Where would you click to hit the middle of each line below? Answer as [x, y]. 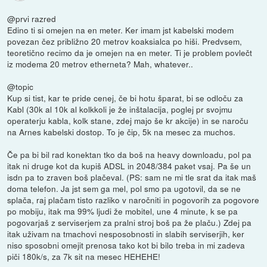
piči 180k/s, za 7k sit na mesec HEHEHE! [84, 256]
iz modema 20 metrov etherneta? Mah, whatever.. [100, 63]
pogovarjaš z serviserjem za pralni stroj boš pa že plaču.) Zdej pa [130, 222]
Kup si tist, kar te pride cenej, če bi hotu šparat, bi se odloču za [125, 97]
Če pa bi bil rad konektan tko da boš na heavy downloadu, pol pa [130, 154]
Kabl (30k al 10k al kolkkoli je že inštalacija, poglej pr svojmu [120, 109]
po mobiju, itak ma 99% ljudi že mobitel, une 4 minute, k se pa [123, 211]
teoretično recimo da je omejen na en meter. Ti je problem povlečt [130, 52]
